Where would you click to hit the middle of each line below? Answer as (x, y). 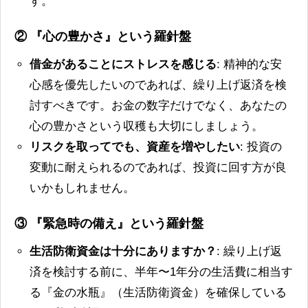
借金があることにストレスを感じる (123, 64)
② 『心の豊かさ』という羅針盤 (103, 37)
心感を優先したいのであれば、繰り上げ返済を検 (158, 85)
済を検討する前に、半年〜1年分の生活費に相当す (162, 272)
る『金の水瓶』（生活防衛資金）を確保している (158, 292)
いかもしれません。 (82, 188)
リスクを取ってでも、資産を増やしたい (135, 147)
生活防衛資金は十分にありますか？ (123, 251)
